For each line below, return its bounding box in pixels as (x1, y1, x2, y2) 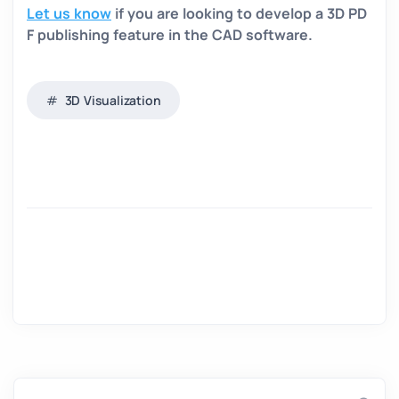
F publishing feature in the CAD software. (27, 24, 313, 45)
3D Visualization (61, 91, 161, 109)
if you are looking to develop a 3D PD (115, 3, 367, 23)
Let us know (27, 3, 111, 23)
